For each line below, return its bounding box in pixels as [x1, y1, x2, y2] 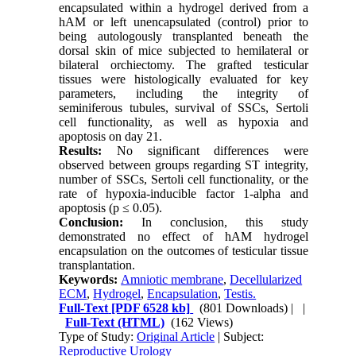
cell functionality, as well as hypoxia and [59, 114, 308, 129]
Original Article [137, 329, 215, 343]
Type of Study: [59, 329, 137, 343]
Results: [59, 143, 103, 157]
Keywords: [59, 272, 122, 286]
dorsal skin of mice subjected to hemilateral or [59, 43, 308, 57]
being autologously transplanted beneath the [59, 29, 308, 43]
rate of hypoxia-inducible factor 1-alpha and [59, 186, 308, 200]
